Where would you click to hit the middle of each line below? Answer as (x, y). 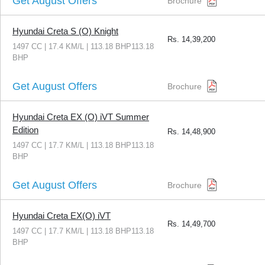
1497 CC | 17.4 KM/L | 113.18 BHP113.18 (83, 47)
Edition (25, 130)
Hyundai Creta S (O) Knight (65, 31)
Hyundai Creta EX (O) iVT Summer (81, 117)
